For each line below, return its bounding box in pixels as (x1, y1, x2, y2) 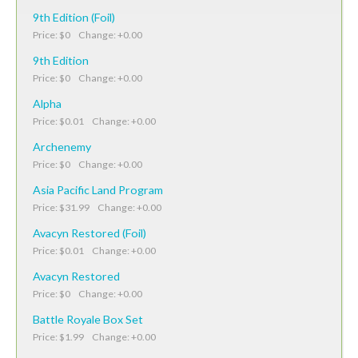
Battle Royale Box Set (33, 312, 143, 326)
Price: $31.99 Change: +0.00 (33, 201, 161, 213)
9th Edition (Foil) (33, 10, 115, 24)
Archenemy (33, 139, 91, 153)
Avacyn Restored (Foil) (33, 225, 146, 240)
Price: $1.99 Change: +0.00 (33, 330, 156, 343)
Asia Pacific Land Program (33, 182, 163, 197)
